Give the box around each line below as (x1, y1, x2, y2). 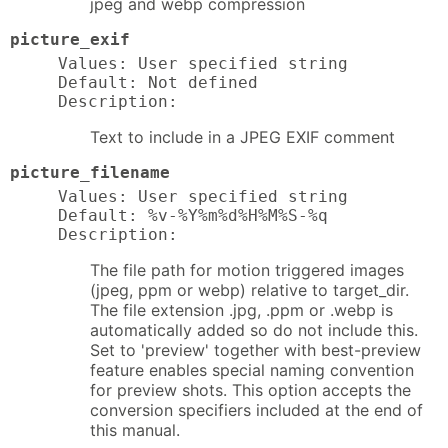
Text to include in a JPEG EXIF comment (90, 126, 395, 147)
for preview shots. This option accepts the (90, 379, 411, 400)
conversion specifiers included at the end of (90, 399, 423, 420)
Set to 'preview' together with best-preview (90, 339, 421, 360)
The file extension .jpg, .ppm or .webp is (90, 299, 393, 320)
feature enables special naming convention (90, 359, 414, 380)
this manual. (90, 419, 180, 440)
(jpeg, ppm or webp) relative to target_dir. (90, 279, 409, 300)
